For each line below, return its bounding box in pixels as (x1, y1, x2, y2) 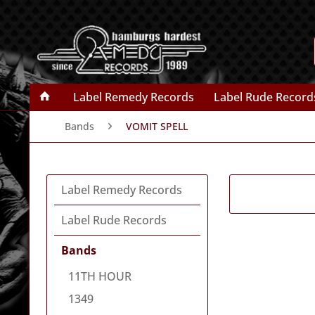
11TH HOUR (68, 269, 131, 284)
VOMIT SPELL (126, 120, 188, 133)
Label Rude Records (61, 212, 167, 228)
